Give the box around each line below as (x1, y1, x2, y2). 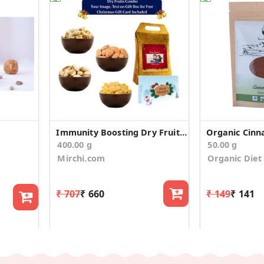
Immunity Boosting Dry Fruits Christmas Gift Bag (179, 127, 187, 138)
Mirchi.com (57, 153, 105, 164)
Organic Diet (207, 153, 262, 164)
